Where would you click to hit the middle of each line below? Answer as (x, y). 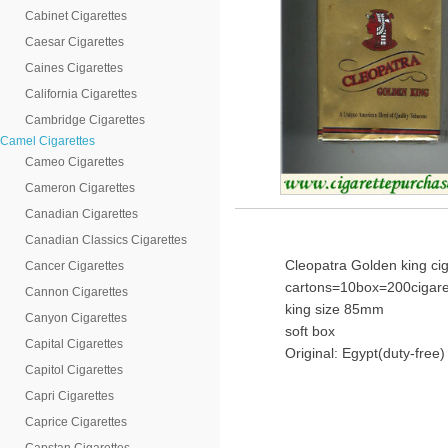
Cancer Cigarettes (74, 266)
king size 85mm (334, 309)
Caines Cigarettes (74, 68)
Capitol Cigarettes (74, 370)
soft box (310, 331)
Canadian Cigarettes (81, 214)
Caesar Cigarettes (74, 42)
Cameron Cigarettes (80, 188)
